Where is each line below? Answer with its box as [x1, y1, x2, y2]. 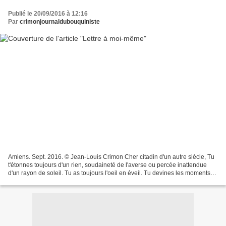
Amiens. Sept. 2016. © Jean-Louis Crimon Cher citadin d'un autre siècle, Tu [8, 153, 214, 160]
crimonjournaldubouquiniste [20, 18, 100, 26]
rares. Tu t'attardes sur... [8, 177, 73, 185]
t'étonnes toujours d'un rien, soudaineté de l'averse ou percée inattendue [8, 161, 207, 168]
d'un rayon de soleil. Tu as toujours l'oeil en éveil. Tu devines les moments [8, 169, 210, 177]
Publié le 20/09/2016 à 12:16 [8, 10, 88, 18]
